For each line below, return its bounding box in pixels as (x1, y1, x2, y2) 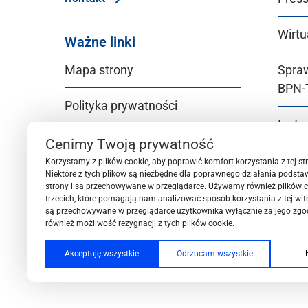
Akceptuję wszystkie (65, 249, 139, 258)
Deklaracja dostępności (65, 133, 192, 148)
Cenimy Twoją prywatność (45, 136, 214, 153)
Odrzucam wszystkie (176, 249, 253, 258)
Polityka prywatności (65, 98, 177, 113)
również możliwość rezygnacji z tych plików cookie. (45, 219, 234, 228)
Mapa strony (65, 62, 133, 77)
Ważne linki (65, 33, 135, 50)
